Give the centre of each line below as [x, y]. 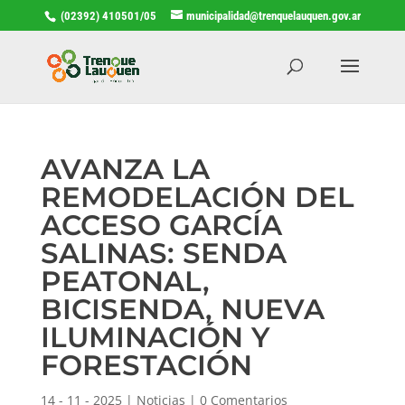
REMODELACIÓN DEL [197, 197]
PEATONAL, [125, 281]
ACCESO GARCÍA [161, 225]
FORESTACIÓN [146, 365]
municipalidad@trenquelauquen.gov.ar [273, 15]
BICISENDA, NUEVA [182, 309]
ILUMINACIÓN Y [155, 337]
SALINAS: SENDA [163, 253]
